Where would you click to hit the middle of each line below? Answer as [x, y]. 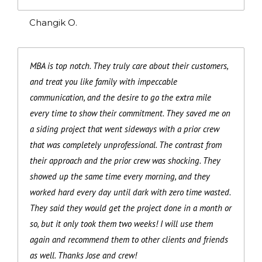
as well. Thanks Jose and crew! [83, 255]
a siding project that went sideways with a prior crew [125, 129]
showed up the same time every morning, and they [120, 176]
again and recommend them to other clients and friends [129, 239]
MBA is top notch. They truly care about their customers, [129, 65]
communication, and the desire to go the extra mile [120, 97]
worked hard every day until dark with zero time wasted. [130, 192]
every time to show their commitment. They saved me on [130, 113]
